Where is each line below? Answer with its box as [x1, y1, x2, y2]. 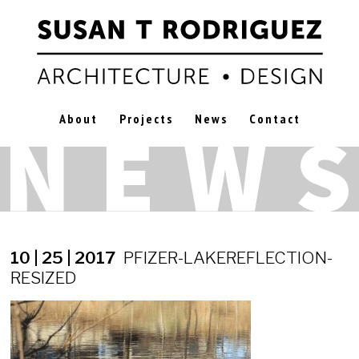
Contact [248, 111, 301, 127]
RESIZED [10, 267, 77, 288]
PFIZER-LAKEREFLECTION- [123, 247, 333, 268]
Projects [119, 111, 173, 127]
